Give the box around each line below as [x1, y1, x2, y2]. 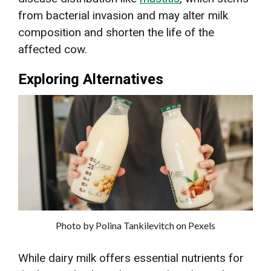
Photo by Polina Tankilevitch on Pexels [56, 219, 215, 231]
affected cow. [18, 42, 87, 57]
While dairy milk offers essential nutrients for [18, 251, 244, 266]
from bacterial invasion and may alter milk [18, 8, 228, 23]
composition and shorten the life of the [18, 25, 214, 40]
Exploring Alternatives [18, 71, 163, 88]
